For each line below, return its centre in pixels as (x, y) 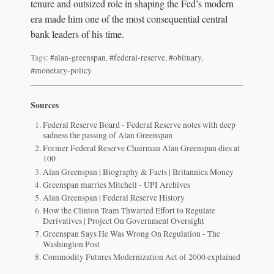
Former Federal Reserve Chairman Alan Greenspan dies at (142, 148)
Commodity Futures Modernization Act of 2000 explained (142, 257)
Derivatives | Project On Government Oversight (124, 220)
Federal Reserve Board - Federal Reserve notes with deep (139, 125)
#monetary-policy (61, 70)
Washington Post (72, 244)
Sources (45, 105)
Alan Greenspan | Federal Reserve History (114, 197)
